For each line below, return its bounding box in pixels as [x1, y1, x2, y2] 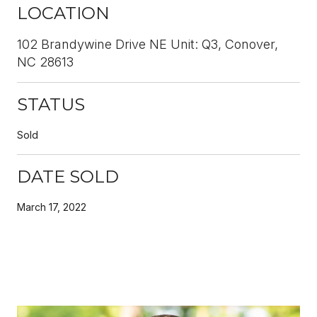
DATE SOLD [17, 166, 119, 187]
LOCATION [17, 2, 110, 23]
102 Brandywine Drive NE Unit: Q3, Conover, [17, 36, 278, 52]
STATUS [17, 93, 85, 115]
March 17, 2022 [17, 200, 86, 213]
